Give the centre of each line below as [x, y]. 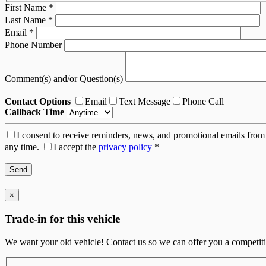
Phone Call [203, 102]
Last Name [26, 20]
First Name [27, 8]
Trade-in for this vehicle [62, 219]
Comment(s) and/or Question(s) [65, 79]
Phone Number [34, 45]
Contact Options [38, 102]
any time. [22, 147]
